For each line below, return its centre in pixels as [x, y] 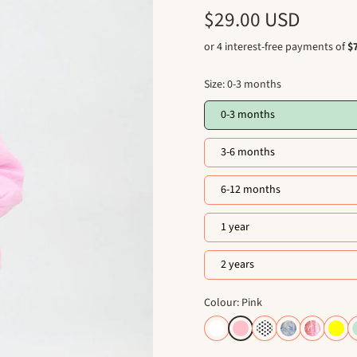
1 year [235, 228]
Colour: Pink [233, 303]
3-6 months [248, 153]
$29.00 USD [252, 20]
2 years [237, 265]
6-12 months [251, 190]
